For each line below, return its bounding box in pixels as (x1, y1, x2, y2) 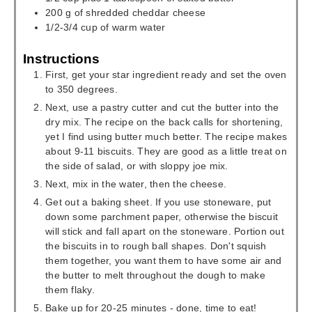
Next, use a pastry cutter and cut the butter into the (45, 101, 279, 113)
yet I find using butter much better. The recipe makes (45, 130, 288, 142)
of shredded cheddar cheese (74, 7, 205, 18)
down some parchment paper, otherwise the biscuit (45, 210, 278, 222)
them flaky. (45, 283, 95, 295)
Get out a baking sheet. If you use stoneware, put (45, 196, 272, 208)
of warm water (100, 22, 166, 33)
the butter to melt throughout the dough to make (45, 269, 265, 281)
